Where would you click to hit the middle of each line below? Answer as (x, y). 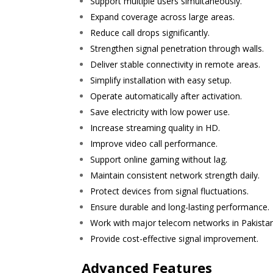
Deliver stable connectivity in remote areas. (175, 65)
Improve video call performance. (154, 144)
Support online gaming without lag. (159, 160)
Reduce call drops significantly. (150, 33)
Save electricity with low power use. (160, 112)
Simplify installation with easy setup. (161, 80)
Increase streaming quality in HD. (155, 128)
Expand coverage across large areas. (163, 17)
